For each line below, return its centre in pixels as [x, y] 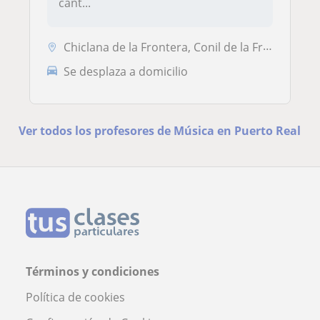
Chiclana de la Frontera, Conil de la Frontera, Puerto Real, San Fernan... [163, 47]
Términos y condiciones [92, 272]
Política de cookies [75, 297]
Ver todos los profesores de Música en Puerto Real [160, 131]
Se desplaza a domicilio [126, 71]
